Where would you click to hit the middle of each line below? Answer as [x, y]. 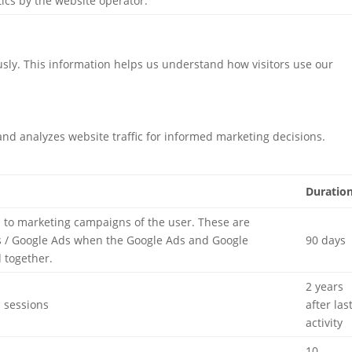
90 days [326, 240]
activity [324, 323]
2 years [325, 286]
